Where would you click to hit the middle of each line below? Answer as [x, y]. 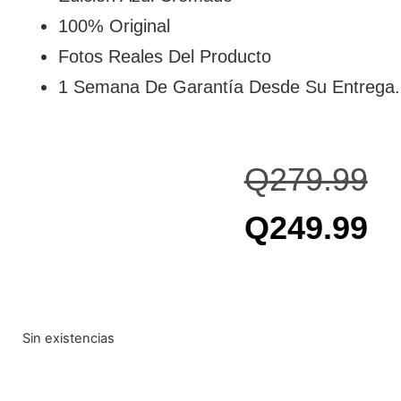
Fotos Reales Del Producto [165, 57]
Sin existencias [68, 338]
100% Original [114, 26]
